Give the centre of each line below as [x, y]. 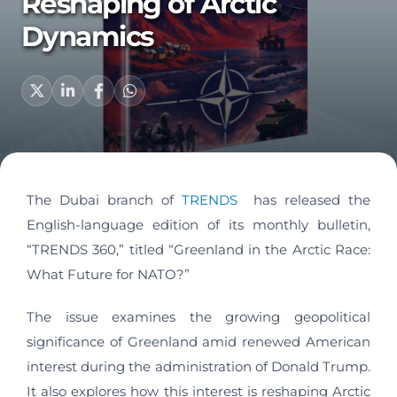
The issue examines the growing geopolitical [198, 317]
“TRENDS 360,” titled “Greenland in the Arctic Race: [198, 249]
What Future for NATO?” [108, 274]
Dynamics [87, 36]
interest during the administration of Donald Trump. [198, 366]
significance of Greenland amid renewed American [198, 342]
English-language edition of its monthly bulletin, [198, 225]
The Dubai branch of [104, 200]
